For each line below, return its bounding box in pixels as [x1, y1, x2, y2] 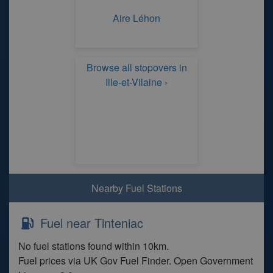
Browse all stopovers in [86, 60, 187, 74]
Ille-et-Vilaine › [105, 75, 168, 89]
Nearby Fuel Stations [91, 181, 182, 195]
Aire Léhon [113, 11, 160, 25]
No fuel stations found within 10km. [18, 239, 169, 253]
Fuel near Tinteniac [37, 214, 143, 232]
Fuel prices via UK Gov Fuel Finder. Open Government [18, 253, 253, 268]
